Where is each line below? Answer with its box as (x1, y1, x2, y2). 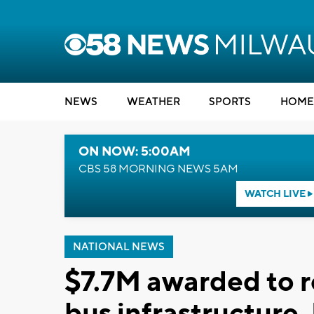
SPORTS (209, 95, 251, 109)
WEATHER (126, 95, 180, 109)
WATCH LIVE (244, 188, 308, 200)
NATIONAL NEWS (73, 240, 165, 254)
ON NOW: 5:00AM (78, 144, 191, 160)
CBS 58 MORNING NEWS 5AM (78, 162, 238, 176)
